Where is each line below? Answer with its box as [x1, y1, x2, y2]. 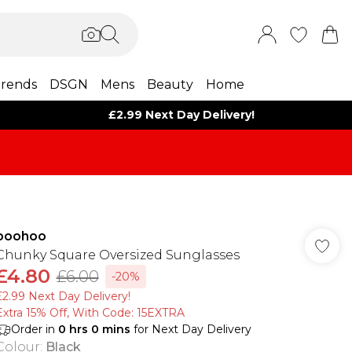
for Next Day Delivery [130, 322, 251, 336]
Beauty [146, 77, 193, 92]
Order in [10, 322, 58, 336]
